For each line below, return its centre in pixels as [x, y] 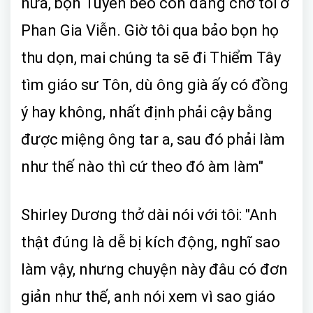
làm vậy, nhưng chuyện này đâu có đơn [154, 269]
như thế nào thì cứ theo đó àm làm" [142, 166]
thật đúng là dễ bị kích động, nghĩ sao [151, 242]
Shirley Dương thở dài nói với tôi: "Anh [149, 214]
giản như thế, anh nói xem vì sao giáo [148, 296]
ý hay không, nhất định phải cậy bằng [147, 112]
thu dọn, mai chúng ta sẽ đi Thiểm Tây [151, 57]
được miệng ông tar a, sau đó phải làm [153, 139]
